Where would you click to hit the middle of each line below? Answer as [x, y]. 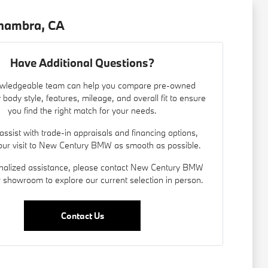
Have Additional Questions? [83, 63]
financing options [164, 133]
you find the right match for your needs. [83, 110]
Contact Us [82, 216]
